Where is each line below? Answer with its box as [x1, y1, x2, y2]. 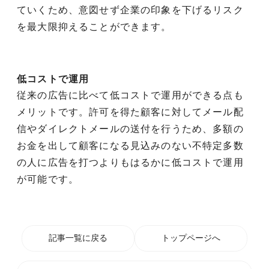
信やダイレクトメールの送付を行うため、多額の [17, 122, 244, 134]
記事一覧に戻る [48, 233, 107, 243]
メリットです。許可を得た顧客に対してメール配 [17, 106, 244, 118]
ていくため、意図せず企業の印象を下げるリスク [17, 4, 244, 16]
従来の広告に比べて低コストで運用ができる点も [17, 89, 244, 101]
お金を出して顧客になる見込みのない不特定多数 [17, 139, 244, 151]
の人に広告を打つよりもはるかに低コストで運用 [17, 156, 244, 168]
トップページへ [162, 233, 221, 243]
